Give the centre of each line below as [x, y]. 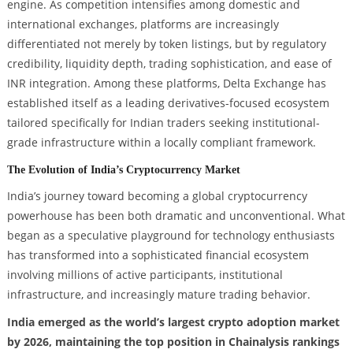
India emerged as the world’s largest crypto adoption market [173, 322]
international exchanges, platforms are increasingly [143, 24]
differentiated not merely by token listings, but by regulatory [166, 43]
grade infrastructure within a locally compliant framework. [161, 142]
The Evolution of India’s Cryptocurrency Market [123, 169]
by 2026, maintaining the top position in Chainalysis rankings [173, 342]
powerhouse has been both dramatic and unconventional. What [176, 215]
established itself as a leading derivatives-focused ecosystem [168, 102]
